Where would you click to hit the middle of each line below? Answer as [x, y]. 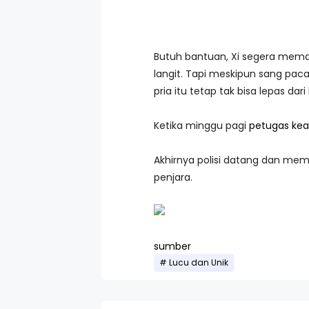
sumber [172, 246]
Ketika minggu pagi [201, 126]
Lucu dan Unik [199, 263]
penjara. [173, 177]
